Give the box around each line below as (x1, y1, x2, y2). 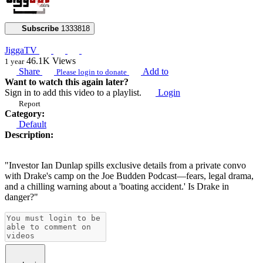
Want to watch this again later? (5, 76, 129, 87)
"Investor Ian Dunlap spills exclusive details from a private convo (5, 160, 246, 170)
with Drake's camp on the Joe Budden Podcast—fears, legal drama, (5, 170, 254, 181)
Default (16, 119, 46, 129)
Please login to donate (56, 67, 127, 76)
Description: (5, 129, 53, 140)
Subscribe (21, 23, 59, 33)
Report (19, 99, 41, 108)
